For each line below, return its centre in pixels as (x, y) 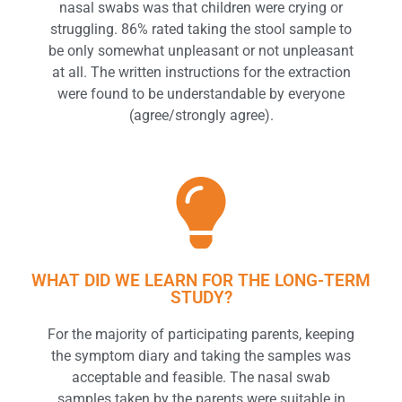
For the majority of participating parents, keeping (201, 335)
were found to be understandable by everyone (201, 94)
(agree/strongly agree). (201, 116)
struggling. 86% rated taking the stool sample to (201, 30)
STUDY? (201, 298)
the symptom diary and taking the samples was (201, 356)
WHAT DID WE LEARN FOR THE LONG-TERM (201, 281)
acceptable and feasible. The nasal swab (201, 378)
